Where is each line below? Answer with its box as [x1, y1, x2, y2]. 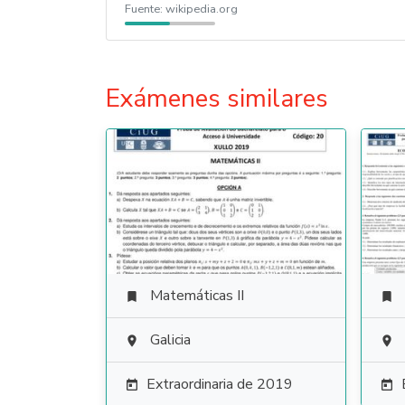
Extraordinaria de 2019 [146, 374, 293, 394]
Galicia [150, 330, 191, 350]
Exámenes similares [106, 81, 328, 116]
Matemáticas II [150, 286, 244, 306]
